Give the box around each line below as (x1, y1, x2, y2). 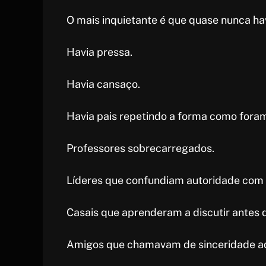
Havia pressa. (66, 46, 132, 59)
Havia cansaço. (66, 78, 140, 91)
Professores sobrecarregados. (66, 142, 214, 155)
